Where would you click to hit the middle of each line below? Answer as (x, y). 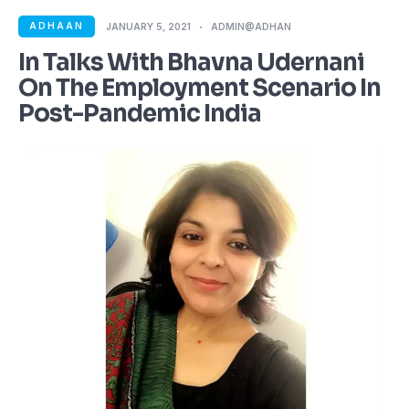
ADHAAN (57, 26)
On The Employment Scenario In (199, 88)
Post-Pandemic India (140, 114)
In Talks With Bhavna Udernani (191, 63)
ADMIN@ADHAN (251, 26)
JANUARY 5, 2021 (148, 26)
